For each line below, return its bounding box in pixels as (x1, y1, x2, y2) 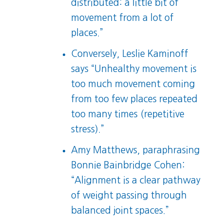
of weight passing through (71, 191, 187, 200)
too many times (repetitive (71, 109, 185, 119)
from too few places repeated (71, 94, 198, 104)
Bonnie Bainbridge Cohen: (71, 161, 185, 170)
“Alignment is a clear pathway (71, 176, 201, 185)
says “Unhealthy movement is (71, 64, 197, 74)
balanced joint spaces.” (71, 206, 169, 216)
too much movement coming (71, 79, 196, 89)
